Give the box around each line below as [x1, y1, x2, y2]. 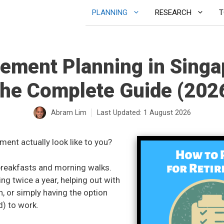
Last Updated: [96, 108, 143, 117]
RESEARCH [155, 8, 191, 17]
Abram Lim [50, 108, 86, 117]
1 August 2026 [143, 108, 191, 117]
